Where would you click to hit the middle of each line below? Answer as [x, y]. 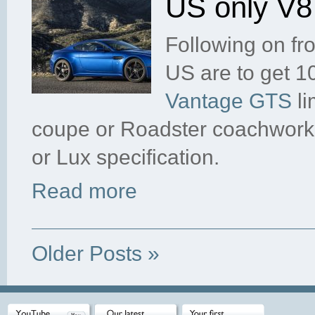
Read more [84, 191]
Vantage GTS [229, 101]
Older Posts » [96, 253]
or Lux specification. [126, 157]
